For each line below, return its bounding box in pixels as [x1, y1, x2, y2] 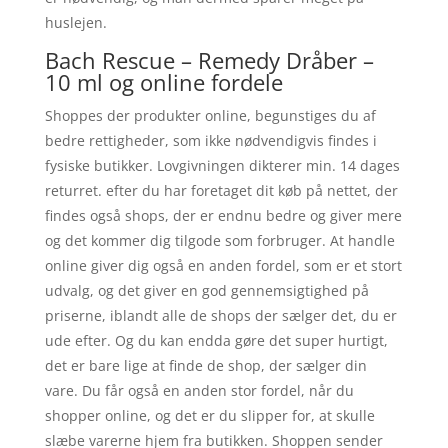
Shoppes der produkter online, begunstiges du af [44, 105, 376, 125]
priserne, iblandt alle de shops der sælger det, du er [44, 305, 397, 325]
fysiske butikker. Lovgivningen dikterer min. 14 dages [44, 155, 400, 175]
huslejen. [44, 12, 107, 32]
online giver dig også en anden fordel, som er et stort [44, 255, 402, 275]
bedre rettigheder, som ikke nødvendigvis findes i [44, 130, 377, 150]
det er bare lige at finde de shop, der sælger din [44, 355, 367, 375]
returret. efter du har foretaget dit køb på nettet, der [44, 180, 398, 200]
